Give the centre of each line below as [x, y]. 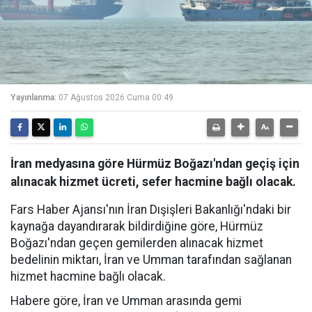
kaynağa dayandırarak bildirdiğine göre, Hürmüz [137, 226]
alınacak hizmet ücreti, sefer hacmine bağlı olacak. [153, 182]
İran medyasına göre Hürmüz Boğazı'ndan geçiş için [155, 164]
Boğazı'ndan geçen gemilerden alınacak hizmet [137, 243]
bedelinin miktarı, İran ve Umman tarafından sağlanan [151, 260]
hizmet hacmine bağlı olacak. [88, 276]
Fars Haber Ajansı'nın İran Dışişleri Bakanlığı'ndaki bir [151, 210]
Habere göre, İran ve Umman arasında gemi [126, 301]
